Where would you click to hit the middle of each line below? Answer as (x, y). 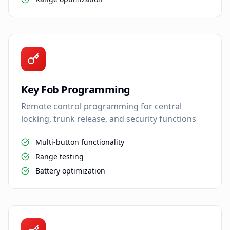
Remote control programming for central (101, 106)
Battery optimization (70, 170)
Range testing (60, 156)
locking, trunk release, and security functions (109, 118)
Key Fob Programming (76, 89)
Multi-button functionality (80, 142)
